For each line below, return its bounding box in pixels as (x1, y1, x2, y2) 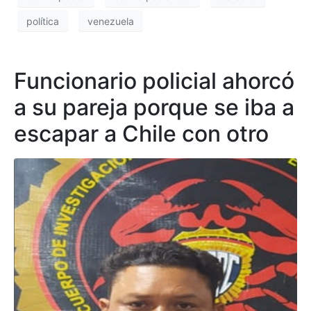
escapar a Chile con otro (14, 120, 269, 148)
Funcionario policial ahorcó (14, 67, 294, 95)
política (26, 15, 59, 27)
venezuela (87, 15, 134, 27)
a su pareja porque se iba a (14, 94, 294, 121)
